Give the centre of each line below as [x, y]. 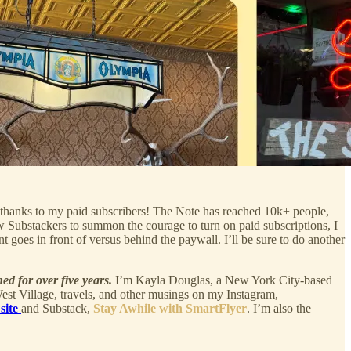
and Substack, [56, 308]
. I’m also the [279, 308]
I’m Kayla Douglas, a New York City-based [222, 280]
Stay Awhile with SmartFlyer [170, 308]
